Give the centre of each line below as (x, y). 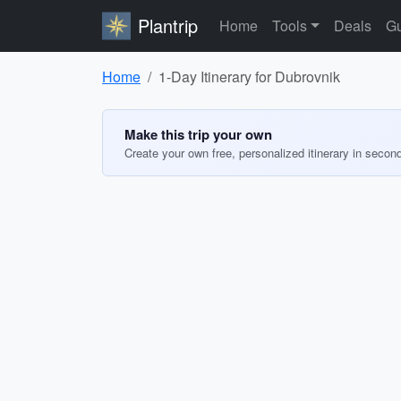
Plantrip (168, 26)
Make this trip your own (198, 134)
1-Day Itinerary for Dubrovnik (249, 77)
